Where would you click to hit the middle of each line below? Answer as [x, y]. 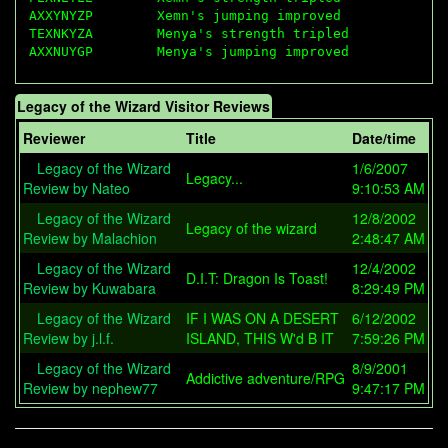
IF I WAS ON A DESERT [262, 318]
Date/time [384, 138]
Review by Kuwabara [89, 288]
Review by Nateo [76, 188]
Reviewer [54, 138]
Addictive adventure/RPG [265, 378]
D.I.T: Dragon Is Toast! [257, 278]
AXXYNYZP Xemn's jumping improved [184, 15]
